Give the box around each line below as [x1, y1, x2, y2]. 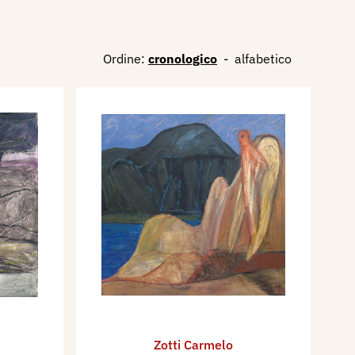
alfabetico [235, 51, 292, 67]
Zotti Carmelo [154, 337, 233, 353]
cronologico [148, 51, 217, 67]
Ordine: [103, 51, 145, 67]
